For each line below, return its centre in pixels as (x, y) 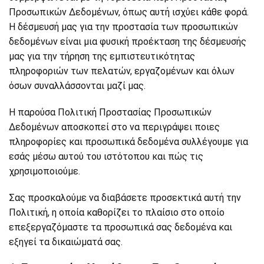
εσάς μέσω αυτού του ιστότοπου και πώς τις (106, 156)
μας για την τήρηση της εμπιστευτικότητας (102, 56)
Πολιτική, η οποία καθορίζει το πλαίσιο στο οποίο (117, 212)
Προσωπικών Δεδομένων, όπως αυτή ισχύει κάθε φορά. (129, 12)
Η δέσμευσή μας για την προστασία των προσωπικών (123, 27)
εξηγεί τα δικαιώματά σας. (66, 242)
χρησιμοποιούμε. (44, 171)
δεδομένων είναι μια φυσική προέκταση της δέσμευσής (128, 42)
